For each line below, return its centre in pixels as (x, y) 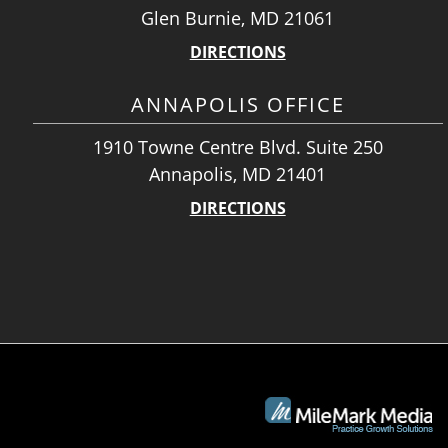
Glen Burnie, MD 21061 (238, 18)
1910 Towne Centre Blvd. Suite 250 (237, 147)
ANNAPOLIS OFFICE (237, 104)
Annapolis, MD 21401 (238, 174)
